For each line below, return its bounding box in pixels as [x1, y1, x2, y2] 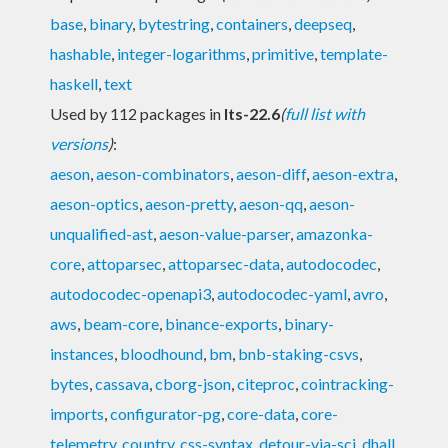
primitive [252, 43, 314, 63]
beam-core [83, 313, 159, 333]
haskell [50, 73, 98, 93]
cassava [95, 373, 149, 393]
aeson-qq [239, 193, 303, 213]
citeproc [237, 373, 295, 393]
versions [50, 133, 108, 153]
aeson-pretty [145, 193, 233, 213]
